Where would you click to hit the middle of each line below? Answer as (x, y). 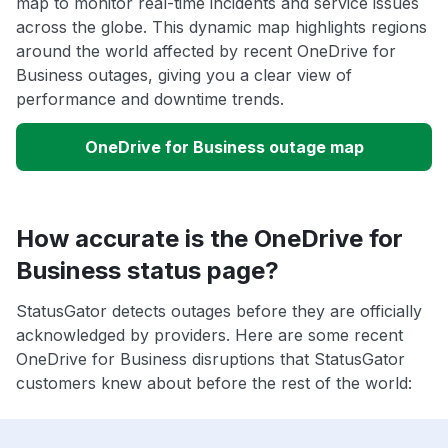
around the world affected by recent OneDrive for (206, 51)
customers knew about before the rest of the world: (214, 383)
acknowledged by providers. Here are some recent (209, 335)
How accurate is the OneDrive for (209, 239)
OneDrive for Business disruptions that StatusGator (210, 359)
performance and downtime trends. (150, 99)
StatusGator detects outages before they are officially (219, 311)
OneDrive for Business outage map (224, 147)
